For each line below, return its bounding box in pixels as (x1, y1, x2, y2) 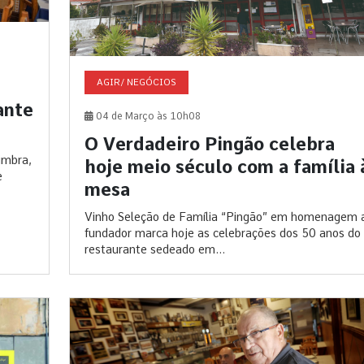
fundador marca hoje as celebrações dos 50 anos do (84, 226, 361, 240)
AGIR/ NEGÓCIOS (96, 76, 176, 88)
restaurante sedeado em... (84, 242, 225, 256)
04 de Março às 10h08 (93, 110, 201, 122)
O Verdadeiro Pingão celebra (84, 132, 335, 154)
